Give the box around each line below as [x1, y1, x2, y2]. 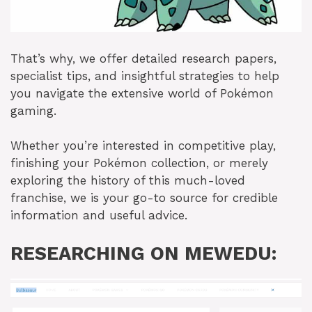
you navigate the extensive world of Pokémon [10, 86, 274, 100]
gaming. [10, 103, 56, 118]
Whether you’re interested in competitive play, [10, 139, 276, 153]
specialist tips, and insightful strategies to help [10, 68, 279, 83]
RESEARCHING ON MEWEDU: [10, 242, 276, 265]
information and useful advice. [10, 208, 187, 223]
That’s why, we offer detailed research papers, [10, 51, 276, 65]
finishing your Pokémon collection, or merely [10, 156, 268, 171]
